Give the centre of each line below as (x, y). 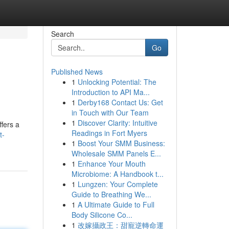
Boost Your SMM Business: (121, 143)
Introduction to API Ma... (110, 92)
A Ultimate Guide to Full (116, 204)
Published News (77, 72)
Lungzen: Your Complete (118, 184)
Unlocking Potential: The (117, 82)
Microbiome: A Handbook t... (117, 174)
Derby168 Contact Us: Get (120, 102)
